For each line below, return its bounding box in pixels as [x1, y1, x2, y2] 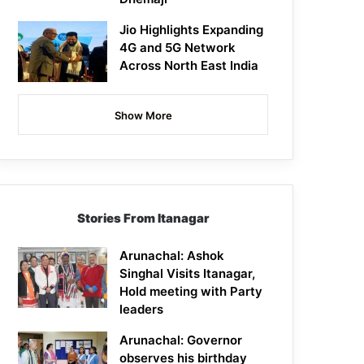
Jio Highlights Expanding [119, 22, 264, 38]
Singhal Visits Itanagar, [119, 266, 256, 282]
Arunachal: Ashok [119, 248, 225, 264]
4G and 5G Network [119, 40, 236, 56]
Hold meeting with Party [119, 284, 263, 300]
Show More [114, 109, 172, 123]
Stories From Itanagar [76, 210, 210, 227]
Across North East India [119, 58, 259, 74]
